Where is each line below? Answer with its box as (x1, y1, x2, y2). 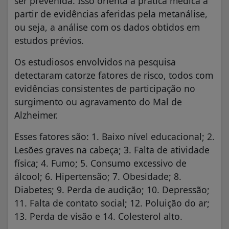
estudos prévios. (14, 34, 89, 47)
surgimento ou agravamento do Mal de (14, 95, 182, 108)
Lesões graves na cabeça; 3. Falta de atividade (14, 143, 210, 156)
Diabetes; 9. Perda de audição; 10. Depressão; (14, 183, 210, 196)
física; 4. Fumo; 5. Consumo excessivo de (14, 156, 187, 169)
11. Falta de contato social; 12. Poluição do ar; (14, 196, 210, 209)
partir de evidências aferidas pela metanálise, (14, 7, 208, 20)
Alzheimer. (14, 108, 63, 121)
